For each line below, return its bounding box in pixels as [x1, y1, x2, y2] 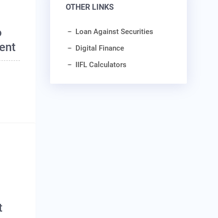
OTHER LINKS [65, 2, 114, 12]
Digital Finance [75, 44, 124, 53]
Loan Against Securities [75, 27, 153, 36]
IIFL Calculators [75, 60, 127, 70]
